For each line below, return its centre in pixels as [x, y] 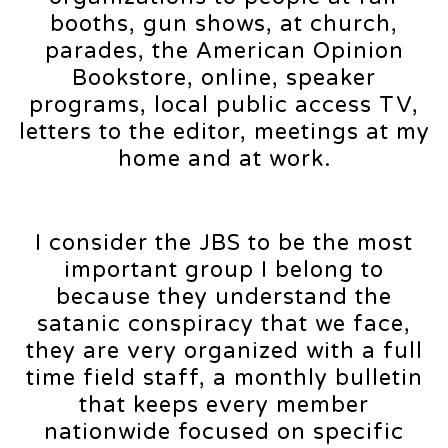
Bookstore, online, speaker [224, 78]
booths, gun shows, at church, [224, 24]
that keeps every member [224, 405]
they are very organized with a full [224, 351]
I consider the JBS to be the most [224, 243]
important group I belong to [224, 270]
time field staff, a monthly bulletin [224, 378]
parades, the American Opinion [224, 51]
